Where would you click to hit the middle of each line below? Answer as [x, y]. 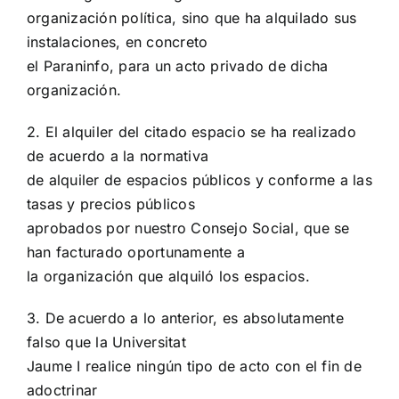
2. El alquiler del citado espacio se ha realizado [191, 132]
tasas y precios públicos [111, 204]
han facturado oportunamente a [136, 252]
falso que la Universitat [106, 342]
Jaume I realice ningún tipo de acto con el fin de [194, 366]
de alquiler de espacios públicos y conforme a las [199, 180]
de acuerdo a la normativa [118, 156]
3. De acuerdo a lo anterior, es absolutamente [185, 318]
